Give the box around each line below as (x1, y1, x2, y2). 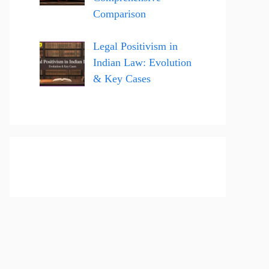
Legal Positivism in (92, 40, 178, 52)
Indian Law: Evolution (92, 56, 192, 68)
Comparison (92, 7, 146, 20)
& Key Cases (92, 72, 151, 85)
